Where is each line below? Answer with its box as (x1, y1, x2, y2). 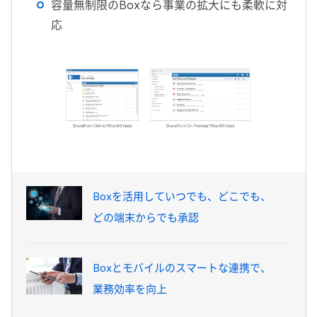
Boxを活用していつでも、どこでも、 (92, 189, 271, 203)
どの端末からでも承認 (92, 210, 199, 224)
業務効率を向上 (92, 282, 167, 296)
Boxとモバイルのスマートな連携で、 (92, 260, 271, 275)
